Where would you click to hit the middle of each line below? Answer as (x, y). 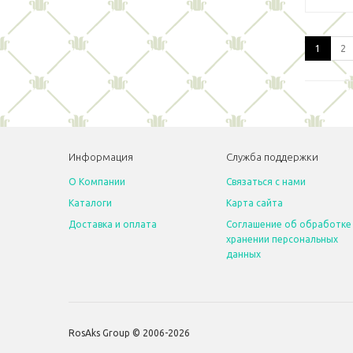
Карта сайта (255, 203)
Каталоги (90, 203)
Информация (101, 157)
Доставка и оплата (113, 224)
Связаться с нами (266, 182)
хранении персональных (282, 239)
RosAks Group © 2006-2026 (129, 333)
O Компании (97, 182)
